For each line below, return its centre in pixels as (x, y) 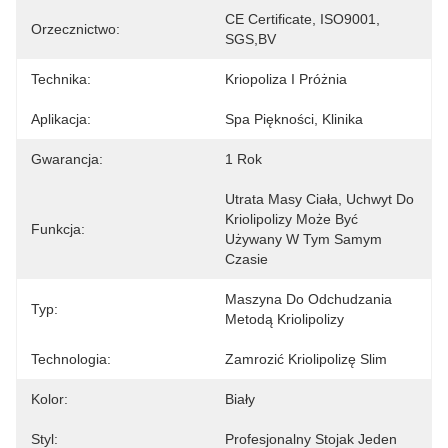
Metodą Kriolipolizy (284, 319)
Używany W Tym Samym (303, 239)
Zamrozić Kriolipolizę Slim (306, 359)
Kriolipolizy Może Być (291, 219)
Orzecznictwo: (75, 29)
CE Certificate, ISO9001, (302, 19)
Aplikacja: (61, 119)
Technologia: (71, 359)
